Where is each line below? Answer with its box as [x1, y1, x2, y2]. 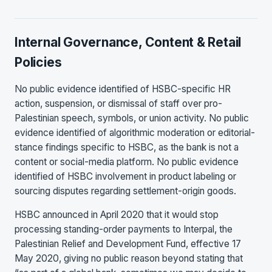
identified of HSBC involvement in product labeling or [15, 170, 236, 182]
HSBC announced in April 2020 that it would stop [15, 209, 219, 221]
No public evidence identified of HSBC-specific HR [15, 83, 231, 95]
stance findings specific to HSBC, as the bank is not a [15, 141, 239, 153]
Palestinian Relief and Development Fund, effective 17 [15, 238, 241, 250]
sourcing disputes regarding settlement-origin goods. [15, 185, 236, 197]
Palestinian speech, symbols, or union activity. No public [15, 112, 249, 124]
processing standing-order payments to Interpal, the [15, 223, 233, 236]
